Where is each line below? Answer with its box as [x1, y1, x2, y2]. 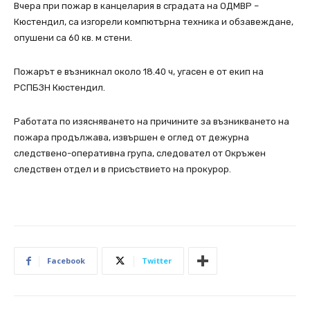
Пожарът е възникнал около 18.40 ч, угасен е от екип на [14, 66, 264, 77]
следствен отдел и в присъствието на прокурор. [14, 164, 231, 175]
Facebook [47, 255, 85, 266]
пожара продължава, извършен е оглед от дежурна [14, 132, 249, 143]
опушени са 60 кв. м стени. [14, 33, 132, 44]
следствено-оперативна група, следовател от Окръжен [14, 148, 266, 159]
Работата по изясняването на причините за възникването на [14, 116, 289, 127]
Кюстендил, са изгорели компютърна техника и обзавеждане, [14, 17, 293, 28]
